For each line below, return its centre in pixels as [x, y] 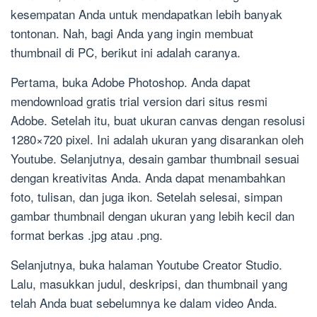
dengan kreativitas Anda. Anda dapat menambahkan [148, 178]
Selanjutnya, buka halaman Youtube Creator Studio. [146, 265]
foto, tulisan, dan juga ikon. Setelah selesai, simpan [146, 197]
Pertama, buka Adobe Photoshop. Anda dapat [131, 82]
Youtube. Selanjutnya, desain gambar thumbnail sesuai [155, 158]
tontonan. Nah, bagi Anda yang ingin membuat [132, 33]
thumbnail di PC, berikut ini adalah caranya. [126, 52]
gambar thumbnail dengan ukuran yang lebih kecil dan [152, 216]
